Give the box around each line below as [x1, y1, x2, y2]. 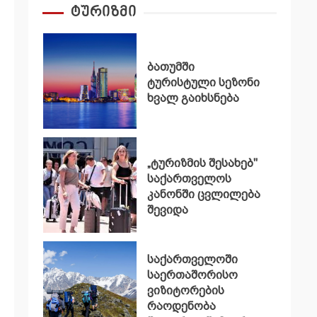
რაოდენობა [146, 300, 216, 313]
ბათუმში [146, 61, 195, 74]
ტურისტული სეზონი [146, 76, 260, 89]
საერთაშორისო [146, 269, 238, 282]
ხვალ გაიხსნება [146, 92, 239, 105]
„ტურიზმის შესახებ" [146, 157, 258, 170]
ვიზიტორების [146, 284, 224, 297]
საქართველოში [146, 253, 238, 266]
